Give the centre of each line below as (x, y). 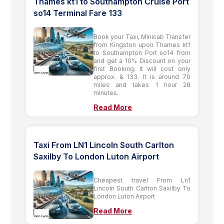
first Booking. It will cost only (142, 68)
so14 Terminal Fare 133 (78, 13)
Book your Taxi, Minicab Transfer (142, 36)
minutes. (106, 92)
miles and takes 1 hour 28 (142, 84)
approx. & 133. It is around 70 (142, 76)
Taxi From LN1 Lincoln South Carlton (104, 145)
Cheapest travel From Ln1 (142, 180)
